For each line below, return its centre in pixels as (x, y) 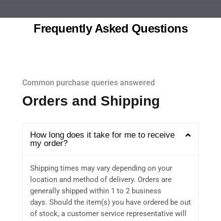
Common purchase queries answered (89, 82)
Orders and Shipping (91, 101)
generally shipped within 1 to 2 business (96, 191)
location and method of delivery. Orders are (101, 180)
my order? (49, 144)
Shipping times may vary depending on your (101, 168)
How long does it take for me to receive (102, 135)
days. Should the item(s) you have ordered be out (110, 203)
